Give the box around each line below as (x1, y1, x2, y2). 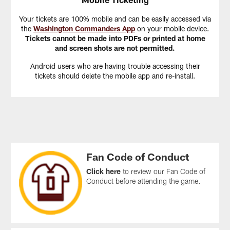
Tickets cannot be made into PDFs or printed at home (25, 33, 205, 43)
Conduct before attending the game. (86, 176, 201, 185)
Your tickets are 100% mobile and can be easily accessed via (19, 14, 211, 23)
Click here (86, 166, 121, 176)
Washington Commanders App (33, 24, 135, 33)
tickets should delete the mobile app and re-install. (35, 71, 195, 80)
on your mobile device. (135, 24, 209, 33)
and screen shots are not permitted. (55, 43, 175, 52)
